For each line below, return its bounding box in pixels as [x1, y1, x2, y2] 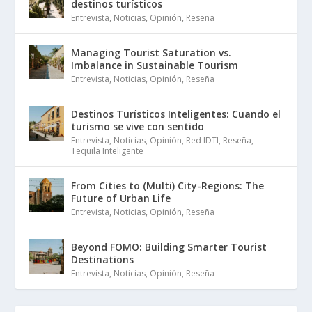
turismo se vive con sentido [71, 120, 205, 134]
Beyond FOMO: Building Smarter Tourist [71, 240, 267, 254]
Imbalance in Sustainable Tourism [71, 58, 239, 72]
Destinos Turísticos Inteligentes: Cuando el [71, 107, 281, 121]
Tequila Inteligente [71, 145, 144, 157]
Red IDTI [186, 134, 219, 147]
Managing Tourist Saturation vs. [71, 46, 232, 60]
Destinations [71, 253, 134, 267]
